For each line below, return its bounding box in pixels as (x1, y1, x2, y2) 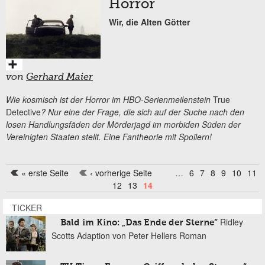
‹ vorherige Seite (90, 167, 152, 179)
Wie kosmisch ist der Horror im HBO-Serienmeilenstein (6, 93, 213, 106)
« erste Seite (21, 167, 69, 179)
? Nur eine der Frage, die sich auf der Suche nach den (41, 106, 244, 118)
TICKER (12, 201, 42, 214)
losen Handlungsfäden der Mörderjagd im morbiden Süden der (6, 118, 241, 131)
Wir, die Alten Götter (109, 16, 190, 28)
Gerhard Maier (26, 73, 93, 83)
